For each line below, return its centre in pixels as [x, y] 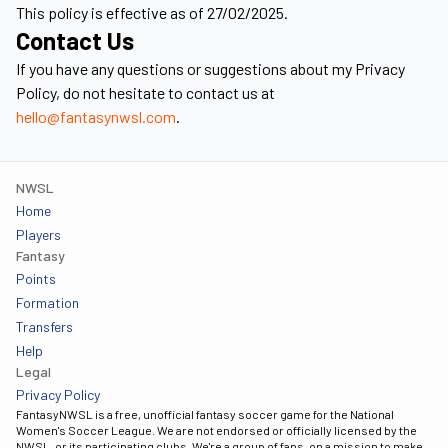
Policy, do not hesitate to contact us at [145, 92]
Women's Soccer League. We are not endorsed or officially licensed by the [216, 430]
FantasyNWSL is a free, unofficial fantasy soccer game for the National [205, 414]
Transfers [44, 326]
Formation [47, 302]
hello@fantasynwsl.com [96, 116]
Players [38, 234]
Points [36, 278]
